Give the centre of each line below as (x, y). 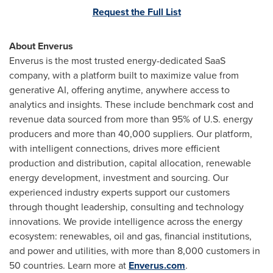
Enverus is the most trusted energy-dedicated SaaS (117, 61)
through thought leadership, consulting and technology (126, 207)
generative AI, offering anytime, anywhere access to (119, 90)
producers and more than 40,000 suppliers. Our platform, (131, 134)
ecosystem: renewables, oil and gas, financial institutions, (130, 236)
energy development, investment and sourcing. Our (119, 178)
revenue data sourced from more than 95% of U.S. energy (131, 119)
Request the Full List (136, 12)
